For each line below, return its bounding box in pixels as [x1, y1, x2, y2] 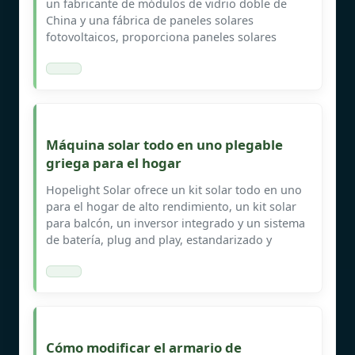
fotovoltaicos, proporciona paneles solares [46, 29, 277, 44]
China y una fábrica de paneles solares [46, 12, 254, 28]
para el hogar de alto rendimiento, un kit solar [46, 198, 296, 214]
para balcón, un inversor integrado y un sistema [46, 215, 305, 231]
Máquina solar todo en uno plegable [46, 135, 283, 154]
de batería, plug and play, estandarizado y [46, 231, 272, 247]
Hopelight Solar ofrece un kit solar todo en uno [46, 181, 302, 197]
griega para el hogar [46, 153, 181, 172]
